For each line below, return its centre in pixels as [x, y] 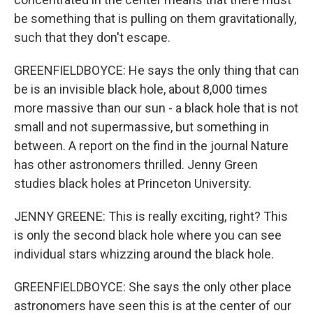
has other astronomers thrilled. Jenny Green [136, 165]
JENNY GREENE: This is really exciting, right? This [151, 216]
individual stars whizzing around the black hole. [144, 254]
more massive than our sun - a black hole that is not [156, 108]
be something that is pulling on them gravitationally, [155, 19]
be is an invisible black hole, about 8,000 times [141, 89]
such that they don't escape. [92, 37]
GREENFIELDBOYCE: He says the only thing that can [156, 70]
